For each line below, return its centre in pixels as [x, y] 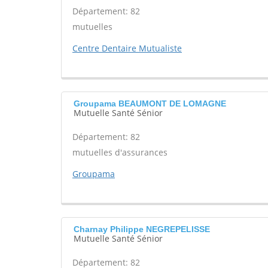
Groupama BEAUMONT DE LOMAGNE [150, 103]
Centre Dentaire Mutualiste [127, 48]
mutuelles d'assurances [120, 152]
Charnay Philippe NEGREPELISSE [142, 229]
